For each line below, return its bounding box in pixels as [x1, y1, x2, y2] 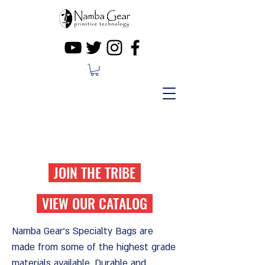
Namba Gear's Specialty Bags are [12, 225, 153, 238]
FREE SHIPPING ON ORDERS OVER [20, 122, 155, 134]
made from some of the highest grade [12, 241, 176, 254]
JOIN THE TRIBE [54, 162, 135, 183]
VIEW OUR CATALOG [42, 193, 147, 214]
